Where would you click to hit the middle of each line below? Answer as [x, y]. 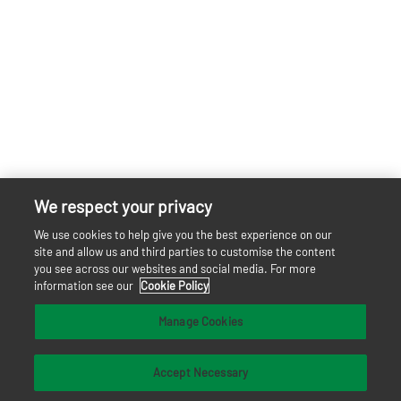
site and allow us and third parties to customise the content [185, 252]
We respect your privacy [124, 206]
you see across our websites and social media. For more [175, 269]
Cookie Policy [175, 286]
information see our [85, 286]
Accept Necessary [200, 372]
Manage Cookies [200, 321]
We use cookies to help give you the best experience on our [183, 235]
